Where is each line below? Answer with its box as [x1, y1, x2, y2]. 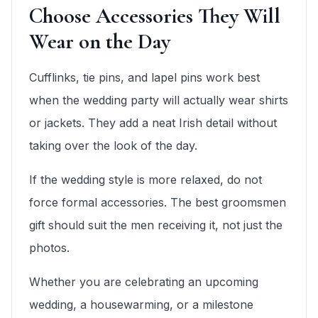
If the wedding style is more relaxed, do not [29, 172, 262, 187]
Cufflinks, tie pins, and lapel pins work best [29, 70, 260, 85]
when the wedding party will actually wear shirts [29, 93, 288, 108]
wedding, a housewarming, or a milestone [29, 297, 253, 312]
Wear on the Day [29, 28, 170, 55]
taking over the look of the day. [29, 138, 197, 153]
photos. [29, 241, 70, 256]
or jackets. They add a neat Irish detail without [29, 116, 277, 131]
